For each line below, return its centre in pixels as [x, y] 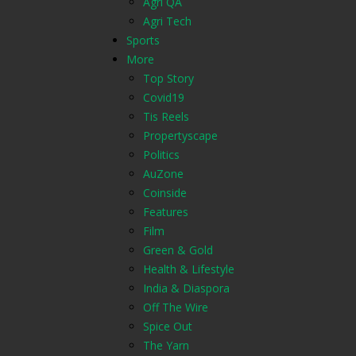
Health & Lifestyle [189, 269]
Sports [143, 40]
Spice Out [168, 326]
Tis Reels [166, 116]
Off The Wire [176, 307]
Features [166, 212]
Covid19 [164, 97]
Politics [161, 155]
